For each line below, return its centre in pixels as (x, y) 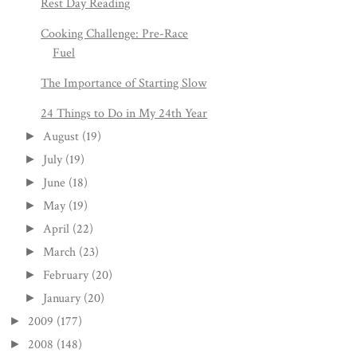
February (66, 275)
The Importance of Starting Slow (124, 83)
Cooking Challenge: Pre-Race (115, 34)
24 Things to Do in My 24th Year (124, 114)
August (61, 137)
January (62, 298)
